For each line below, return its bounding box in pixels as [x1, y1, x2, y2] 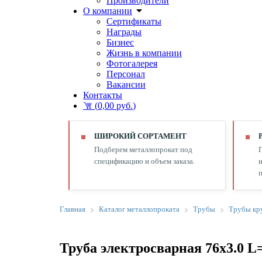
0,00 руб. [98, 101, 133, 111]
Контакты [83, 90, 122, 100]
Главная [60, 205, 85, 213]
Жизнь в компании [106, 48, 182, 58]
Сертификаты [106, 16, 161, 26]
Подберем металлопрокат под [94, 145, 192, 154]
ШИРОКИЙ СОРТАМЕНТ [94, 132, 187, 140]
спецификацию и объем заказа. [94, 157, 195, 166]
